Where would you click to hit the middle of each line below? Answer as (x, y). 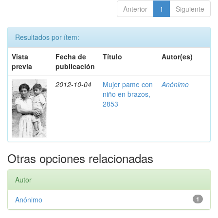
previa (22, 66)
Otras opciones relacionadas (80, 158)
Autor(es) (177, 56)
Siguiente (190, 9)
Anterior (135, 9)
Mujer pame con (128, 84)
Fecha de (71, 56)
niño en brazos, (127, 94)
